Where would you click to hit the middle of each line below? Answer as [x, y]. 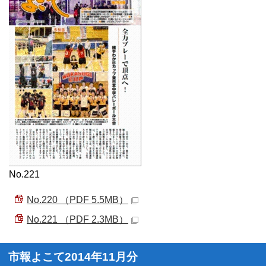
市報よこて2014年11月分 [73, 257]
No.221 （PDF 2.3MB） [77, 219]
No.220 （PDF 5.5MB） [77, 200]
